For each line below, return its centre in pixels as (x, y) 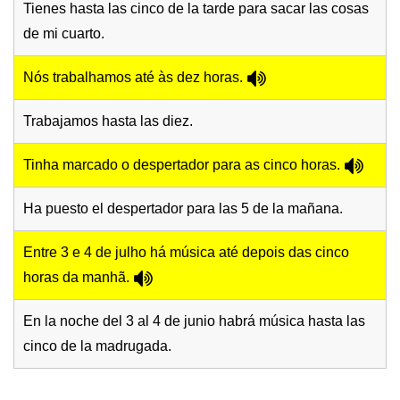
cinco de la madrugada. (97, 346)
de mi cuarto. (64, 34)
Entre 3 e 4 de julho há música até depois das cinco (186, 253)
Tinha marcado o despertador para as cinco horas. (183, 165)
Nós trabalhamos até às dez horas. (135, 78)
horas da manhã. (78, 278)
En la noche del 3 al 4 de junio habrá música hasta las (194, 321)
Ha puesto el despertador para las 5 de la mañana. (183, 209)
